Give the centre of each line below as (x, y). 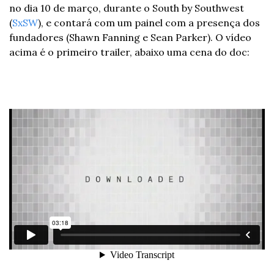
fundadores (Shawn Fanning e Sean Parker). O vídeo (130, 37)
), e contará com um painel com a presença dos (149, 23)
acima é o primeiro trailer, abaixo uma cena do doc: (129, 52)
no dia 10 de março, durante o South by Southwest (127, 8)
